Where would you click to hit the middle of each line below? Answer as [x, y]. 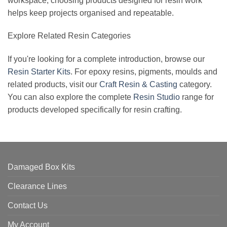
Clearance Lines [37, 186]
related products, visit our [53, 85]
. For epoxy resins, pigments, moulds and [144, 72]
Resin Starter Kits [39, 72]
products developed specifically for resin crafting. [95, 110]
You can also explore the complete [70, 97]
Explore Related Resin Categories [69, 36]
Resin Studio [157, 97]
